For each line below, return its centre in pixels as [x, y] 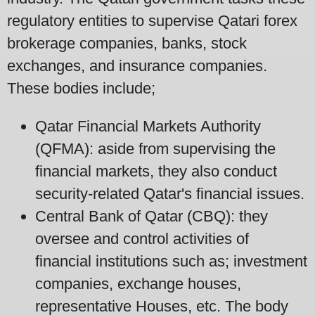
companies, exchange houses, [138, 283]
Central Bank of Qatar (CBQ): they [152, 216]
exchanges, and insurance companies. [137, 65]
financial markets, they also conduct [156, 171]
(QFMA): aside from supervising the [155, 148]
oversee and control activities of [142, 238]
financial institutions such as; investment [171, 261]
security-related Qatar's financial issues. [170, 193]
